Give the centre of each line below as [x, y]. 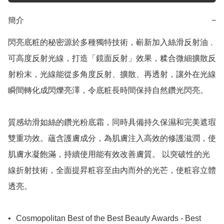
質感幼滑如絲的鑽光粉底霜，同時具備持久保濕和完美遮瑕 [112, 122]
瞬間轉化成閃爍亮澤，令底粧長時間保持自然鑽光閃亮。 [108, 90]
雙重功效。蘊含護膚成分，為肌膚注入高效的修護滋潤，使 [112, 138]
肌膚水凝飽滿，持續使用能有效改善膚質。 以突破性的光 [109, 154]
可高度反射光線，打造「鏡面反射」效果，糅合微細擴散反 [112, 58]
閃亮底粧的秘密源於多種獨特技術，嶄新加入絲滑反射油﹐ [112, 42]
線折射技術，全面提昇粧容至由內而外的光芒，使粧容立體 [112, 170]
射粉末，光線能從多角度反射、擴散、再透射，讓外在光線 [112, 74]
